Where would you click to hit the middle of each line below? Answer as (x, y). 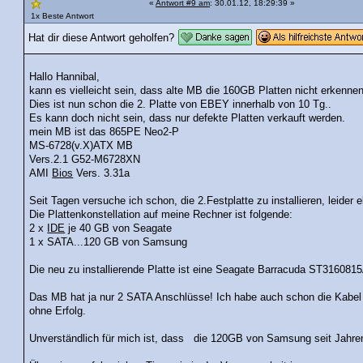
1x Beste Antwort (62, 15)
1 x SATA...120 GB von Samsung (109, 243)
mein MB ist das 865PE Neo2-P (105, 132)
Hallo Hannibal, (65, 77)
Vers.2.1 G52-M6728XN (85, 160)
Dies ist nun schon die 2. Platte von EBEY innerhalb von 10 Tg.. (181, 105)
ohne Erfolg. (58, 312)
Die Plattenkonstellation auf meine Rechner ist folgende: (161, 215)
